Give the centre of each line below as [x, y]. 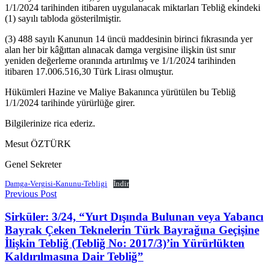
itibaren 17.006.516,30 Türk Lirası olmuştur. [89, 71]
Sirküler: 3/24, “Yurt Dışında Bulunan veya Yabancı [134, 217]
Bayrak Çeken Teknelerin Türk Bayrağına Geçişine [132, 230]
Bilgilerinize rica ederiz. [50, 123]
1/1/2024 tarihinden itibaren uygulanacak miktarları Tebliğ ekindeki [133, 7]
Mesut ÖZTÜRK [38, 143]
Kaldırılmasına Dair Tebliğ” [74, 257]
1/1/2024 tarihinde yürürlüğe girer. [70, 102]
